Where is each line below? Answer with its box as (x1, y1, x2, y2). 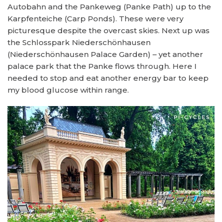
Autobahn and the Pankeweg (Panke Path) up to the (7, 2, 211, 12)
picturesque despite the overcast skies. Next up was (7, 26, 210, 36)
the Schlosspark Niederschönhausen (7, 38, 151, 48)
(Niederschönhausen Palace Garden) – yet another (7, 50, 203, 59)
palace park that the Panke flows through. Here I (7, 61, 197, 71)
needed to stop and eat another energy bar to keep (7, 73, 209, 83)
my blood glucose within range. (7, 85, 129, 95)
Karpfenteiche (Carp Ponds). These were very (7, 14, 183, 24)
